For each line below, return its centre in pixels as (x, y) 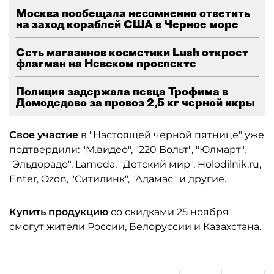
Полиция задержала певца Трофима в (122, 91)
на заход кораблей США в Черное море (127, 24)
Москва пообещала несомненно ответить (133, 13)
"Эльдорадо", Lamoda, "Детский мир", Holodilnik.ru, (135, 164)
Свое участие (45, 135)
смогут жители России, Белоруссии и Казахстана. (135, 227)
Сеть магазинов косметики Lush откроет (132, 52)
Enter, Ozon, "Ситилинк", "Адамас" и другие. (118, 179)
